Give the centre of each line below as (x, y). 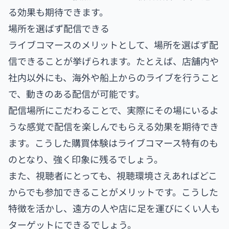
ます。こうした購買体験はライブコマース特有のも (113, 142)
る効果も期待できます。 (58, 12)
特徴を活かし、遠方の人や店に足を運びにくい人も (114, 208)
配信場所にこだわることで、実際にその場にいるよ (113, 110)
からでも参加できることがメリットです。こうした (113, 191)
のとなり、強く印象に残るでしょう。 (86, 159)
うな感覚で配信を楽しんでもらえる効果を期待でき (113, 126)
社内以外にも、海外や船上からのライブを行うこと (114, 77)
